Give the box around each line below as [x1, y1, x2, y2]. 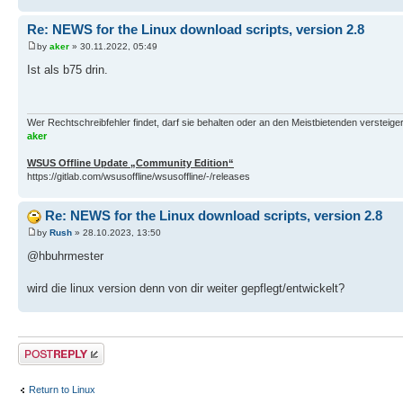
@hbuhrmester [27, 249, 103, 264]
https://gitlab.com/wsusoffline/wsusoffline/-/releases [27, 170, 250, 182]
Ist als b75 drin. [27, 63, 108, 77]
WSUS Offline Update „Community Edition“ [27, 157, 234, 168]
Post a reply [18, 343, 70, 354]
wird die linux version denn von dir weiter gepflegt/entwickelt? [27, 282, 345, 296]
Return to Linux [29, 383, 95, 395]
